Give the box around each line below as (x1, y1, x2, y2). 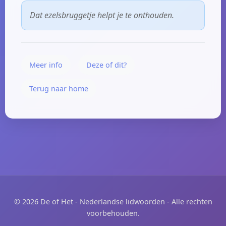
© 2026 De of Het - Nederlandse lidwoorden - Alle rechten (14, 196, 212, 206)
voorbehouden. (86, 208, 140, 218)
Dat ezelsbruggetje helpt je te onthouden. (30, 9, 174, 21)
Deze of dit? (86, 60, 127, 70)
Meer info (29, 60, 63, 70)
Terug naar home (29, 83, 88, 93)
